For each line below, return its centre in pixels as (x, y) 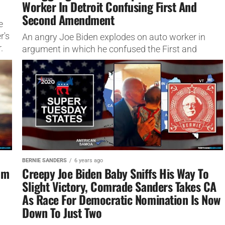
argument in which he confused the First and (109, 49)
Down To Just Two (62, 212)
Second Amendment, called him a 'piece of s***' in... (122, 61)
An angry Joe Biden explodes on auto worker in (114, 37)
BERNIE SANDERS (44, 160)
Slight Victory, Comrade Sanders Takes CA (119, 186)
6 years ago (89, 160)
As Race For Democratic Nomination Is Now (121, 199)
